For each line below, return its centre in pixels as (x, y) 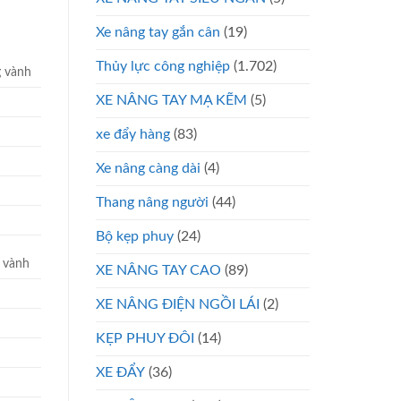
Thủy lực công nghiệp (163, 66)
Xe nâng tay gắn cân (158, 32)
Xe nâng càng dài (148, 168)
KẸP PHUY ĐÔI (145, 338)
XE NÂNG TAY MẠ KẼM (171, 100)
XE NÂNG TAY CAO (158, 270)
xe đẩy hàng (133, 134)
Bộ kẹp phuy (135, 236)
